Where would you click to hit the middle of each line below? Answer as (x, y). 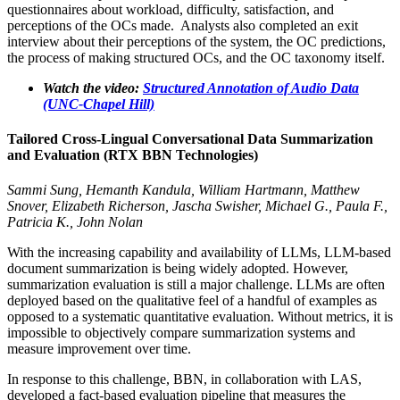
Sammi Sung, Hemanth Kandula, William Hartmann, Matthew (183, 190)
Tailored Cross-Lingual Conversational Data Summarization (190, 139)
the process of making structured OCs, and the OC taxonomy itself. (196, 57)
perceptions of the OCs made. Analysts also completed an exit (183, 25)
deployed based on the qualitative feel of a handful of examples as (192, 301)
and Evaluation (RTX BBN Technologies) (133, 155)
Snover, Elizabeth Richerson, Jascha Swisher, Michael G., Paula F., (197, 206)
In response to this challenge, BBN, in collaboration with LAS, (184, 379)
